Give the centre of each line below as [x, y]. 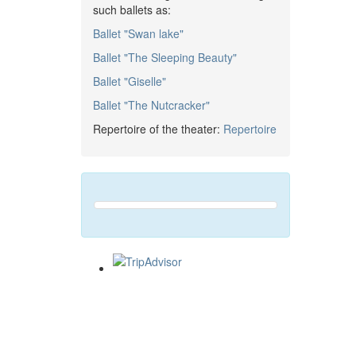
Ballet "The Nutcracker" [151, 105]
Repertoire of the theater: [158, 129]
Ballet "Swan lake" [138, 34]
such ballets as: [132, 10]
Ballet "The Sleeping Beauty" [165, 58]
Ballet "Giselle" [130, 81]
